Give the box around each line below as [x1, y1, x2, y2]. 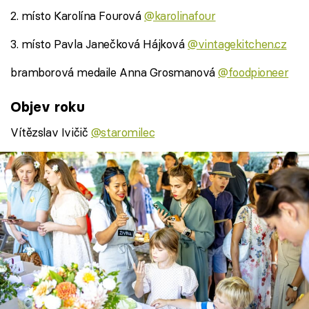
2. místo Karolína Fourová [10, 8, 145, 23]
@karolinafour [144, 8, 216, 23]
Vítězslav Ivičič [10, 125, 91, 140]
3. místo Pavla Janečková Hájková [10, 36, 188, 51]
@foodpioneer [218, 64, 289, 79]
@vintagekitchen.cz [188, 36, 287, 51]
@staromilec [90, 125, 155, 140]
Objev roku [10, 98, 85, 116]
